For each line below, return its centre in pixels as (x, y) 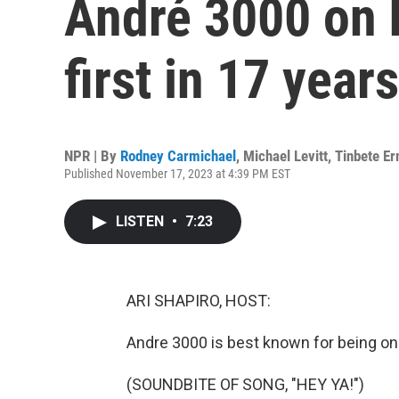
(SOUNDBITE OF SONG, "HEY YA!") (245, 384)
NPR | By (92, 156)
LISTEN (142, 221)
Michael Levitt (285, 156)
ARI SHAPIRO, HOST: (199, 301)
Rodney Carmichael (178, 156)
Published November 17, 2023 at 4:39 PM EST (177, 174)
